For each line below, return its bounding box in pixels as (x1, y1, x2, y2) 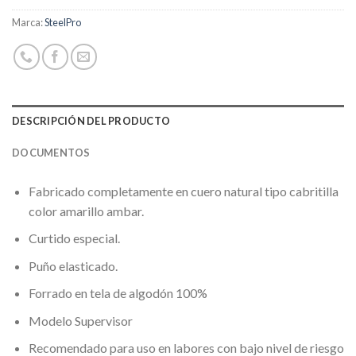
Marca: (12, 15, 44, 29)
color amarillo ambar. (28, 203, 144, 219)
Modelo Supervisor (28, 312, 133, 328)
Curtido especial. (28, 230, 120, 246)
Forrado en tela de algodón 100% (28, 285, 207, 301)
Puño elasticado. (28, 257, 118, 273)
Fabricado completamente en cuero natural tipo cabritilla (28, 183, 339, 199)
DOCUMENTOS (12, 145, 91, 159)
